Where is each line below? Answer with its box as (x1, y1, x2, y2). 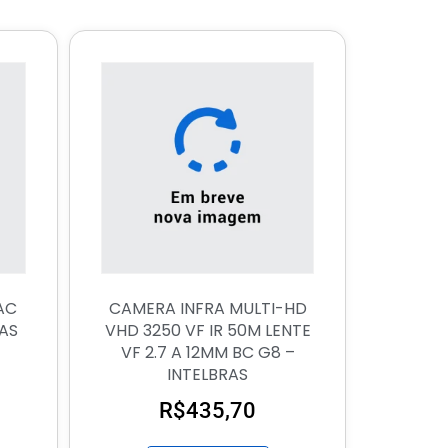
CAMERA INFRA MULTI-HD (108, 297, 307, 321)
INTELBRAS (167, 363, 249, 387)
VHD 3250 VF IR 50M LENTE (104, 319, 311, 343)
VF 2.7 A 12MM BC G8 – (120, 341, 295, 365)
